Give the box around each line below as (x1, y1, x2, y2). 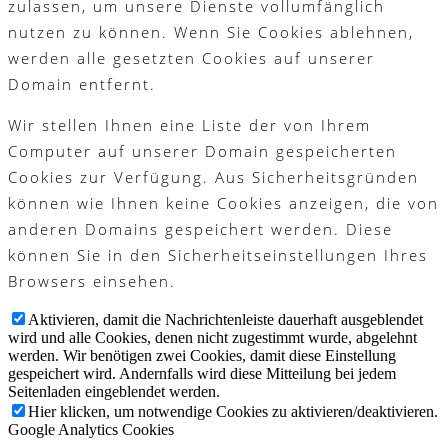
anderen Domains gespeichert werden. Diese (8, 219, 393, 240)
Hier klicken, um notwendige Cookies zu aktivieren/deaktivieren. (28, 403, 438, 421)
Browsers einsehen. (8, 271, 176, 292)
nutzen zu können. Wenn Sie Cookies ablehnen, (8, 22, 414, 43)
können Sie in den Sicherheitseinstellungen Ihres (8, 245, 428, 266)
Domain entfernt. (8, 74, 156, 95)
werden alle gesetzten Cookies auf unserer (8, 48, 375, 69)
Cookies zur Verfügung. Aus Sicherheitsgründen (8, 167, 419, 188)
